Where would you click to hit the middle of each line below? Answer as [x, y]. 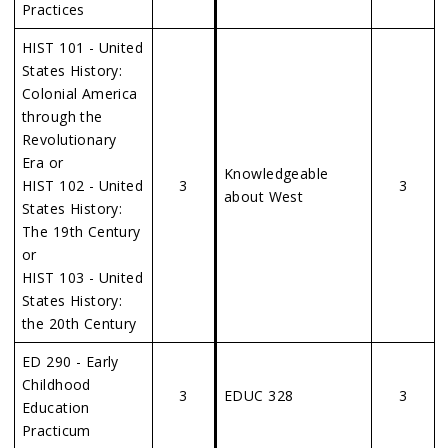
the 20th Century [79, 323]
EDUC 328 [259, 395]
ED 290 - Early [70, 361]
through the [62, 116]
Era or [43, 162]
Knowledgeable [276, 173]
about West [264, 196]
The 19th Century [81, 231]
